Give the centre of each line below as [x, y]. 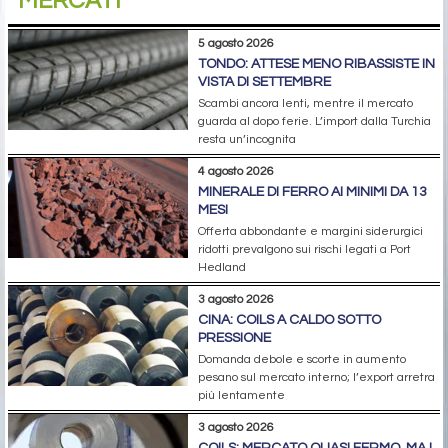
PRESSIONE [234, 337]
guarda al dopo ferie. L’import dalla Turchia [314, 121]
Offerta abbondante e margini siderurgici [310, 231]
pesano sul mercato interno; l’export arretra [316, 377]
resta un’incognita [247, 139]
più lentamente [241, 395]
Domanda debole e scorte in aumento [302, 359]
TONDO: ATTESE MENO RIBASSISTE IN [316, 63]
